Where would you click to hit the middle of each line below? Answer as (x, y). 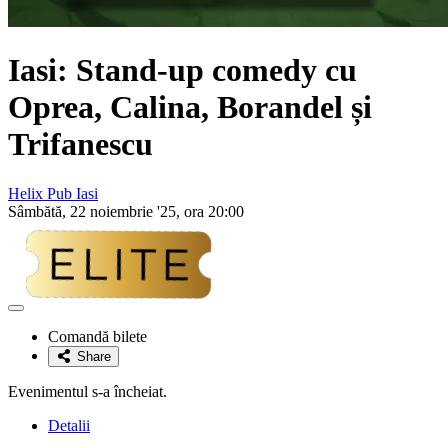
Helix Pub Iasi (53, 193)
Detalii (69, 425)
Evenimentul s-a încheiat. (87, 391)
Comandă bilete (97, 336)
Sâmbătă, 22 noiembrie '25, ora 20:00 (126, 211)
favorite (36, 344)
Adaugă (37, 314)
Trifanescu (80, 144)
